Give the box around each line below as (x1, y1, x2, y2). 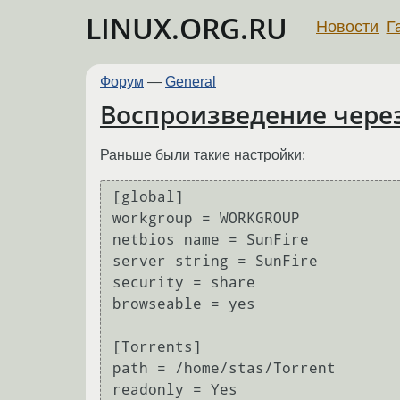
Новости (316, 17, 379, 36)
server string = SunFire (112, 253, 318, 271)
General (165, 74, 216, 89)
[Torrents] (112, 338, 202, 356)
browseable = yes (112, 296, 255, 313)
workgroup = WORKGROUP (112, 210, 300, 228)
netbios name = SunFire (112, 231, 309, 249)
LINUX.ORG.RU (86, 9, 287, 47)
